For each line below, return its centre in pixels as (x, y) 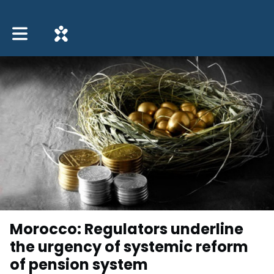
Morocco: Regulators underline (127, 229)
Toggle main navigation (62, 29)
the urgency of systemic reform (129, 247)
